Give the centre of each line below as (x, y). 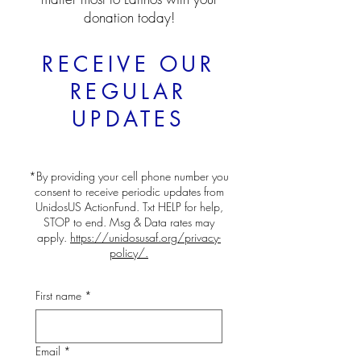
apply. (54, 237)
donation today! (129, 17)
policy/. (129, 253)
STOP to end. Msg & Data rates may (129, 222)
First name (58, 295)
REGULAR (129, 92)
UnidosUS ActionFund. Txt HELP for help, (129, 207)
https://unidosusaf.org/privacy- (145, 237)
